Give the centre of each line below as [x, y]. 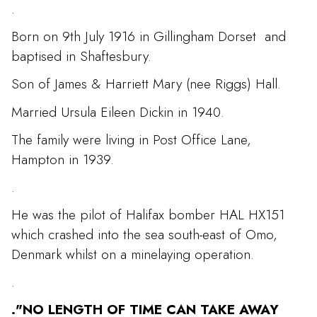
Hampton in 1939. [63, 159]
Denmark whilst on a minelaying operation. [133, 254]
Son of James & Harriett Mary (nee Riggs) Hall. [146, 84]
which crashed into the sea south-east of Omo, [144, 235]
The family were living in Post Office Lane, [131, 139]
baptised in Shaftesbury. [81, 56]
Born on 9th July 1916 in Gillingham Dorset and [149, 36]
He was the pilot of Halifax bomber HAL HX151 [148, 215]
